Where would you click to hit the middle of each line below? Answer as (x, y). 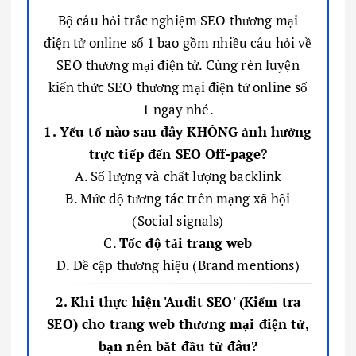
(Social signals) (178, 220)
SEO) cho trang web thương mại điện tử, (178, 323)
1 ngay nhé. (178, 109)
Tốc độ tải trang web (186, 242)
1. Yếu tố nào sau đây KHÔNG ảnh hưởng (178, 131)
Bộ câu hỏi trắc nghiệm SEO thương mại (178, 20)
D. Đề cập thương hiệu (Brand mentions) (178, 265)
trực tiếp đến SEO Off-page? (178, 153)
